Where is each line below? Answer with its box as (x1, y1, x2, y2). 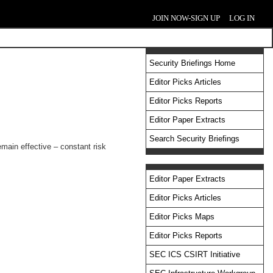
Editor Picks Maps (149, 212, 214, 221)
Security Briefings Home (149, 58, 235, 68)
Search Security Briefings (149, 134, 239, 143)
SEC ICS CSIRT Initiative (149, 250, 240, 259)
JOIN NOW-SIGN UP (152, 13, 220, 23)
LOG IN (229, 13, 255, 23)
